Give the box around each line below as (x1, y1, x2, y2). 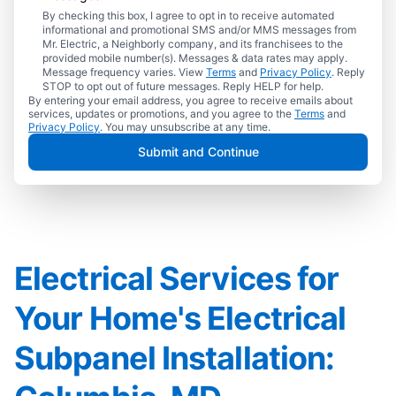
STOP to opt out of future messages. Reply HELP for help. (42, 80, 324, 93)
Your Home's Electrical (14, 299, 346, 338)
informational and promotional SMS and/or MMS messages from (42, 23, 356, 36)
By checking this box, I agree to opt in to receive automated (42, 9, 334, 22)
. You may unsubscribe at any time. (100, 120, 270, 133)
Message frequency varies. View (42, 65, 206, 79)
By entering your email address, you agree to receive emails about (28, 94, 353, 107)
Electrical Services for (14, 259, 339, 298)
